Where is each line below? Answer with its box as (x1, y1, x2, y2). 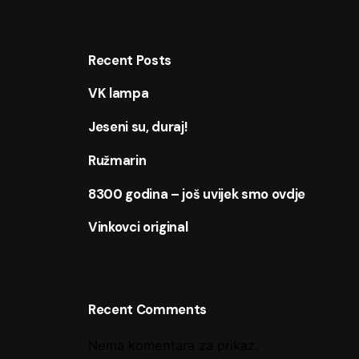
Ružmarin (88, 151, 147, 169)
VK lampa (88, 85, 149, 103)
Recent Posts (88, 52, 172, 70)
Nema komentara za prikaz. (88, 337, 260, 353)
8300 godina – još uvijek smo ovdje (88, 185, 305, 203)
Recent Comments (88, 301, 208, 318)
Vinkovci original (88, 219, 188, 236)
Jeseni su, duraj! (88, 119, 188, 136)
